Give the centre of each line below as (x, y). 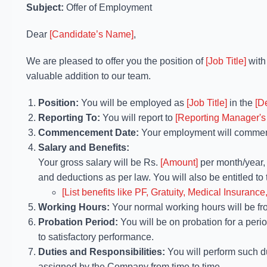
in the (241, 103)
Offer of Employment (108, 7)
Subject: (45, 7)
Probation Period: (78, 222)
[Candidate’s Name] (91, 34)
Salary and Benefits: (84, 148)
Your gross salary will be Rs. (99, 162)
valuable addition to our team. (89, 76)
